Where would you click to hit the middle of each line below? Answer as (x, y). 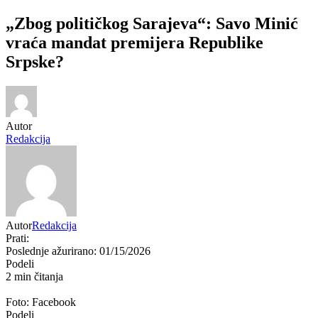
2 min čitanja (34, 277)
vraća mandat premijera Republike (135, 43)
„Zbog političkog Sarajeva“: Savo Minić (152, 24)
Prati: (17, 238)
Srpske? (35, 62)
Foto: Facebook (41, 302)
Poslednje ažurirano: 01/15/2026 (78, 251)
